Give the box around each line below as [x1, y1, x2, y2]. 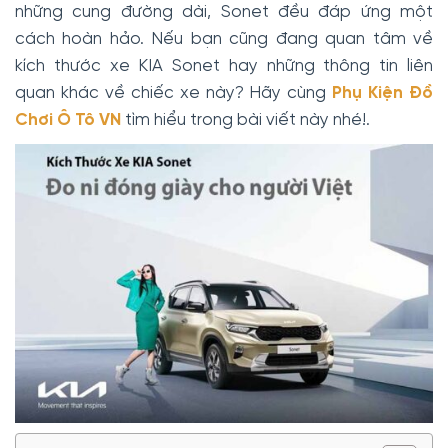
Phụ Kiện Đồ [332, 84, 434, 103]
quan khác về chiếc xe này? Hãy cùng [15, 84, 333, 103]
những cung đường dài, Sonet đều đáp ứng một [15, 3, 433, 22]
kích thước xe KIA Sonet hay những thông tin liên [15, 57, 433, 76]
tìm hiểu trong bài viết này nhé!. [121, 111, 370, 130]
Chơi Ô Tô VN [15, 111, 121, 130]
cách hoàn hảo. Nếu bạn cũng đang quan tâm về [15, 30, 433, 49]
